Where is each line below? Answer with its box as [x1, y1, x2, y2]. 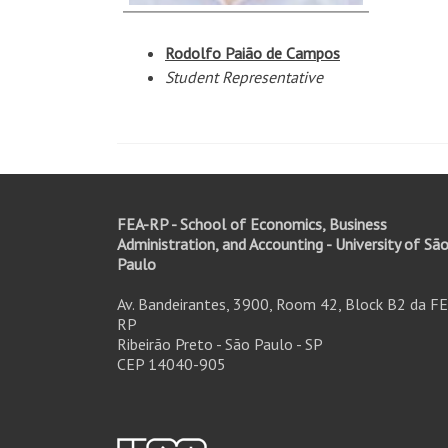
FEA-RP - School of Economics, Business [117, 214, 387, 234]
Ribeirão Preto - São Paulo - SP [117, 334, 323, 354]
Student [165, 67, 218, 87]
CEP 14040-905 [117, 354, 226, 374]
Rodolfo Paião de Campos [165, 43, 340, 63]
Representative [222, 67, 323, 87]
